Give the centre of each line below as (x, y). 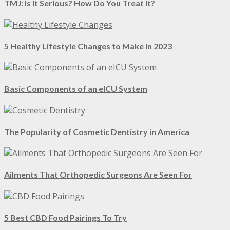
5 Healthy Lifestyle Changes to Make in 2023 (88, 46)
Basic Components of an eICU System (76, 89)
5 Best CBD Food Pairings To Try (65, 217)
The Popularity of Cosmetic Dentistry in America (97, 131)
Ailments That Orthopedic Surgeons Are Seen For (98, 175)
